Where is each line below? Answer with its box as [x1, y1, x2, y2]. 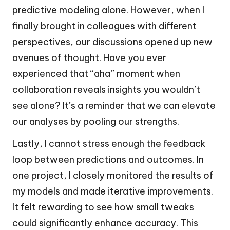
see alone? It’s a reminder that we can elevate [12, 100, 216, 112]
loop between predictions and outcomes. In [12, 154, 204, 166]
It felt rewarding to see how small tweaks [12, 201, 194, 214]
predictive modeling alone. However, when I [12, 4, 204, 16]
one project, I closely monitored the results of [12, 169, 214, 182]
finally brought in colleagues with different [12, 20, 197, 32]
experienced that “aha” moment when [12, 68, 180, 80]
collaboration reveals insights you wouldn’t [12, 84, 200, 96]
